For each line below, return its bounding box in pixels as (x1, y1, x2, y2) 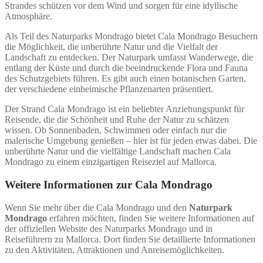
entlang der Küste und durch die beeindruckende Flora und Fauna (5, 63, 248, 73)
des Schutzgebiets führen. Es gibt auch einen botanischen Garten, (5, 73, 246, 84)
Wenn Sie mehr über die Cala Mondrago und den (5, 202, 189, 213)
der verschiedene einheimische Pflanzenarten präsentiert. (5, 84, 213, 95)
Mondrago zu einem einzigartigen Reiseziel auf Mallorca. (5, 157, 217, 167)
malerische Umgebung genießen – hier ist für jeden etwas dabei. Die (5, 136, 257, 146)
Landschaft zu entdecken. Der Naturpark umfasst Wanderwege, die (5, 52, 253, 63)
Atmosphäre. (5, 11, 52, 22)
